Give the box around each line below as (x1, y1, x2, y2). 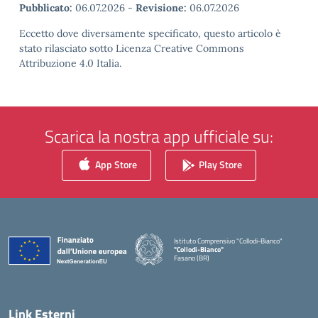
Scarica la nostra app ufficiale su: (45, 124, 273, 149)
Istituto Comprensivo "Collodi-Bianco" (174, 235, 283, 246)
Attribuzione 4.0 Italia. (19, 57, 121, 70)
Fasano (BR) (174, 252, 209, 263)
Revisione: (136, 1, 187, 14)
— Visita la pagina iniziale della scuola (173, 260, 283, 271)
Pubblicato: (19, 1, 72, 14)
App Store (93, 156, 137, 172)
